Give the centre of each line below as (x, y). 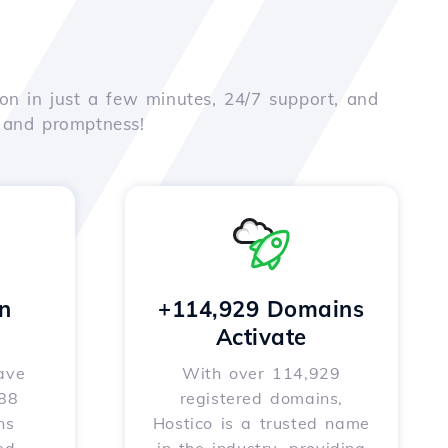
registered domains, (261, 398)
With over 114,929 (261, 373)
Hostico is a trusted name (261, 423)
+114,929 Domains (261, 309)
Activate (261, 337)
